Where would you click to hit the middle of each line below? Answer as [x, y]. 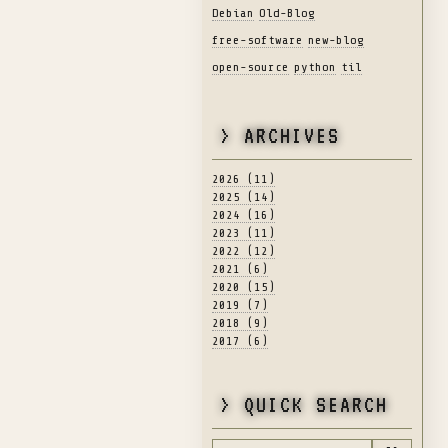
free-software [257, 39]
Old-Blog [287, 13]
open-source [250, 66]
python [315, 66]
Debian [233, 13]
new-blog [336, 39]
